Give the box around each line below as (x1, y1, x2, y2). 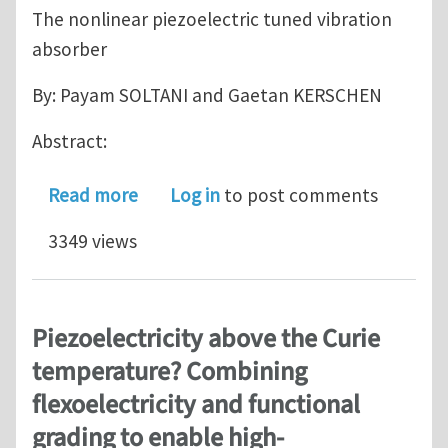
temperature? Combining (32, 353, 307, 390)
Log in (170, 183, 220, 208)
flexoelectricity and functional (32, 386, 360, 423)
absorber (32, 37, 107, 62)
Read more (48, 183, 138, 208)
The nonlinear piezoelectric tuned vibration (32, 7, 392, 32)
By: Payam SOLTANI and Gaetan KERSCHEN (32, 83, 382, 108)
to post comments (220, 183, 378, 208)
